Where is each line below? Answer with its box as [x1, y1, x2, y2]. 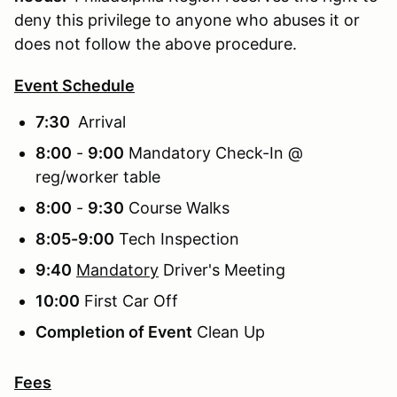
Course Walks [124, 198, 230, 217]
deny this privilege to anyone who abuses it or [14, 10, 360, 29]
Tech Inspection [114, 229, 239, 248]
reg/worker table [35, 167, 160, 186]
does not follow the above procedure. [14, 34, 301, 53]
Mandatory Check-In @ [124, 143, 303, 162]
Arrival [74, 112, 126, 131]
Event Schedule [14, 75, 135, 95]
